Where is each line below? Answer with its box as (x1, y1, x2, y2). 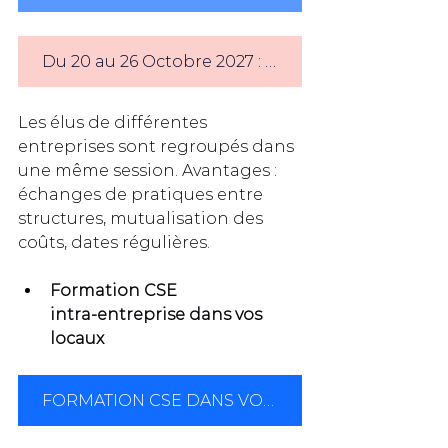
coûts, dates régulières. (18, 232, 210, 252)
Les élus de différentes (18, 112, 211, 132)
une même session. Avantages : (18, 160, 281, 180)
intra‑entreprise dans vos (50, 304, 266, 324)
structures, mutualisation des (18, 208, 267, 228)
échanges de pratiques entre (18, 184, 267, 204)
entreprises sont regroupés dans (18, 136, 298, 156)
